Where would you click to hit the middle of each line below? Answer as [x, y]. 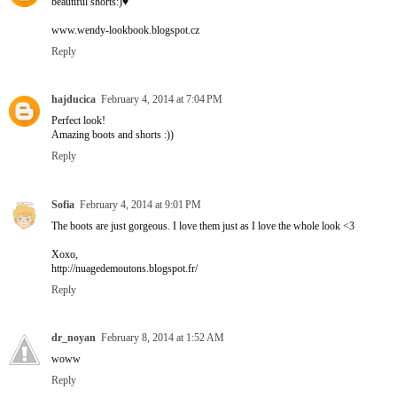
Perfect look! [78, 121]
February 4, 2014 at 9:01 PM [140, 205]
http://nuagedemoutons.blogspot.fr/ [125, 269]
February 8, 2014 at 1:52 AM [163, 339]
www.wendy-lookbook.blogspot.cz [125, 30]
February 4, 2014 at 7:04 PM [162, 100]
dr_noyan [74, 339]
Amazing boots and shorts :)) [113, 136]
